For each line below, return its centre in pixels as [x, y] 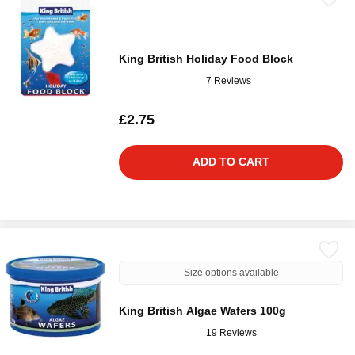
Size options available [231, 273]
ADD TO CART [231, 162]
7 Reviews [229, 80]
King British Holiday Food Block [206, 59]
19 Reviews [231, 332]
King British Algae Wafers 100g [202, 311]
